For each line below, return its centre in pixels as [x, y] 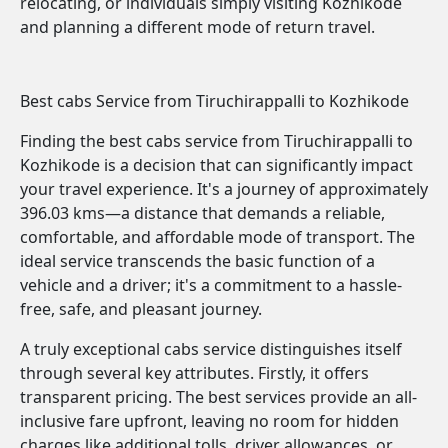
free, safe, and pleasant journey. [141, 309]
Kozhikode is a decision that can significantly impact [216, 165]
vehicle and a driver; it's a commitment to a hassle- [211, 285]
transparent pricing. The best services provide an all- [218, 397]
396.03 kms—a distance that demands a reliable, [202, 213]
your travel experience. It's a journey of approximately [224, 189]
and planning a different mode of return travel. [197, 27]
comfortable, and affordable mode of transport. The [217, 237]
